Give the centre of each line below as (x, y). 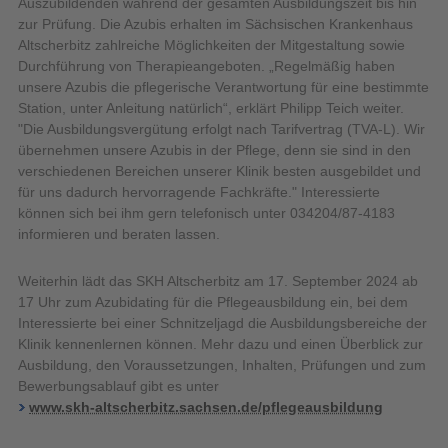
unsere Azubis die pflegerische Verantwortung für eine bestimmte (223, 87)
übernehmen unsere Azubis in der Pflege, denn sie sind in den (214, 150)
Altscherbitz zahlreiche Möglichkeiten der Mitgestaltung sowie (211, 45)
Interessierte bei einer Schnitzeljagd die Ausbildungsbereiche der (222, 322)
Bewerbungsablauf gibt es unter (118, 385)
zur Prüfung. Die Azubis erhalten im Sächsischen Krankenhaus (215, 24)
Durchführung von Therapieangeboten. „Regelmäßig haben (206, 66)
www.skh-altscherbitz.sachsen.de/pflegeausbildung (206, 406)
